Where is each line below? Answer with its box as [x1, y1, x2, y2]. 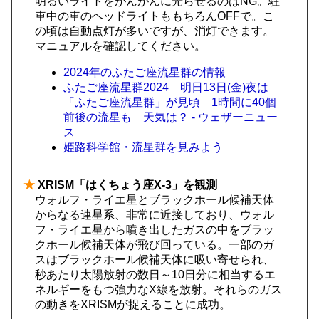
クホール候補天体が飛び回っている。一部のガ [35, 239, 274, 251]
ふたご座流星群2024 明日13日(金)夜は [63, 81, 268, 93]
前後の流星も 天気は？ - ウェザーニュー [63, 111, 278, 123]
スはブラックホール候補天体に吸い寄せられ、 [35, 253, 274, 266]
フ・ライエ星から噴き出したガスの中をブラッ [35, 224, 274, 236]
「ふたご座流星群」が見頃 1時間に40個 [63, 96, 276, 108]
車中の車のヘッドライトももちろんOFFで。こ [35, 10, 274, 22]
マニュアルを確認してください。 [35, 40, 206, 52]
